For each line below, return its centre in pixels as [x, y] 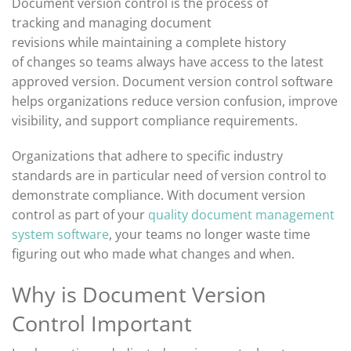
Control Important [102, 324]
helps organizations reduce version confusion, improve [175, 101]
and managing [107, 23]
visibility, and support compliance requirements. [155, 121]
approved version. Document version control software [172, 82]
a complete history [229, 43]
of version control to [265, 176]
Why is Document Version [139, 295]
